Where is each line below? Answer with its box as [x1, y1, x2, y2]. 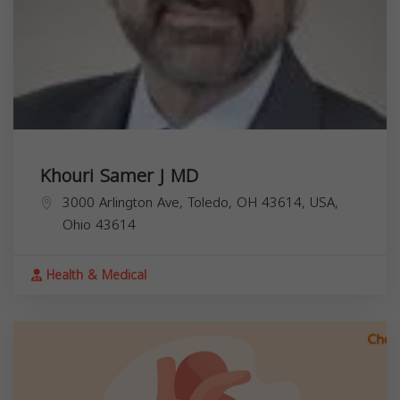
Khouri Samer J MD [40, 158, 198, 193]
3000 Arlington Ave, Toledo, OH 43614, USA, [62, 189, 338, 215]
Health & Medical [42, 262, 146, 287]
